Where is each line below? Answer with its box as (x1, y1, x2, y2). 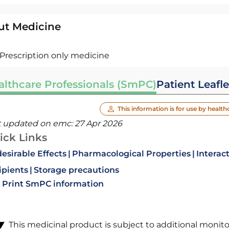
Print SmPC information (2, 179, 104, 189)
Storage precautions (33, 165, 119, 175)
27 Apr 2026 (74, 119, 122, 128)
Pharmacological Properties (72, 149, 191, 158)
